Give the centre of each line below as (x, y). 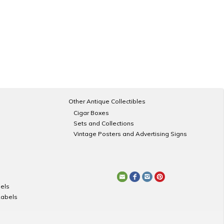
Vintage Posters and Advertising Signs (130, 133)
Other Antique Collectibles (107, 101)
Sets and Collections (103, 123)
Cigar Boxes (91, 112)
